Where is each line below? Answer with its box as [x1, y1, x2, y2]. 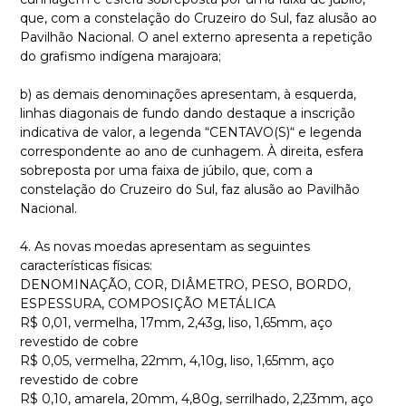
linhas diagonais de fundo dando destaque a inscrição [20, 105, 355, 121]
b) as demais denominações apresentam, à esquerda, [20, 86, 356, 102]
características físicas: [20, 257, 152, 274]
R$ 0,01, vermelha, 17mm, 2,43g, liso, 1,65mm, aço [20, 314, 333, 331]
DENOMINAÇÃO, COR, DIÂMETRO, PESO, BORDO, [20, 276, 351, 293]
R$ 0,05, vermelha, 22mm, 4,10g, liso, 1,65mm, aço [20, 353, 334, 369]
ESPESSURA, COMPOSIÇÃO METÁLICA [20, 295, 275, 312]
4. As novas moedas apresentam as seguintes [20, 238, 310, 255]
